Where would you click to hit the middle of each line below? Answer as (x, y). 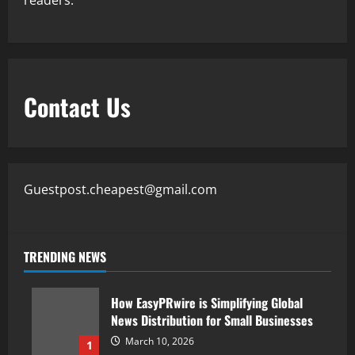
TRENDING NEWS (65, 257)
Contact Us (77, 107)
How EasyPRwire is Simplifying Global (207, 302)
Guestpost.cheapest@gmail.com (120, 190)
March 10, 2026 (158, 341)
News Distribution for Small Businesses (212, 320)
